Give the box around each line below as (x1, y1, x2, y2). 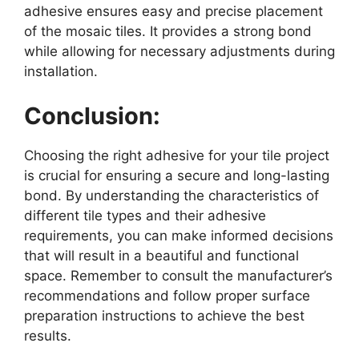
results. (24, 327, 71, 344)
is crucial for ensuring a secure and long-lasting (24, 167, 329, 184)
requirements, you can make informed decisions (24, 227, 333, 244)
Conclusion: (24, 101, 160, 130)
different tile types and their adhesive (24, 207, 266, 224)
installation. (24, 63, 98, 80)
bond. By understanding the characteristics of (24, 187, 319, 204)
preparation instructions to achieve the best (24, 307, 305, 324)
